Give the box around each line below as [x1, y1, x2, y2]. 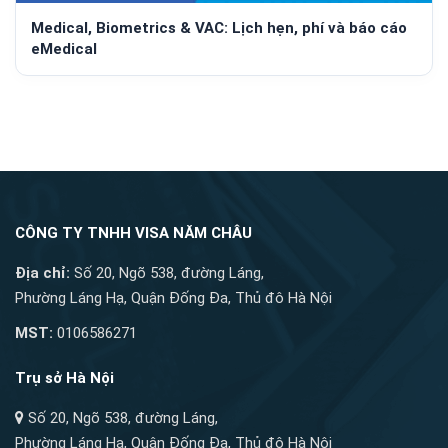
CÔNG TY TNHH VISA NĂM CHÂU [15, 224, 252, 243]
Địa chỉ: [15, 264, 70, 283]
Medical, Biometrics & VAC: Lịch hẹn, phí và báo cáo [31, 19, 407, 38]
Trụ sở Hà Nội [15, 369, 114, 388]
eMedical [31, 40, 97, 59]
